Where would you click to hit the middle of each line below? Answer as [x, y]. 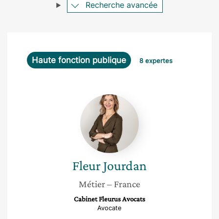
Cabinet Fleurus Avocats [109, 199]
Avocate [109, 208]
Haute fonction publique [79, 60]
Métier [92, 184]
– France [124, 184]
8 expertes [156, 61]
